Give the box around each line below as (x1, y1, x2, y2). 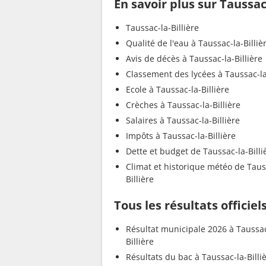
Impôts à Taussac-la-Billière (126, 130, 236, 142)
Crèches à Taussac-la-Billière (126, 99, 240, 111)
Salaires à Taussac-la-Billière (126, 115, 240, 126)
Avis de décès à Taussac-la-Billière (126, 53, 262, 65)
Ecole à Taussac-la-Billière (126, 84, 229, 96)
